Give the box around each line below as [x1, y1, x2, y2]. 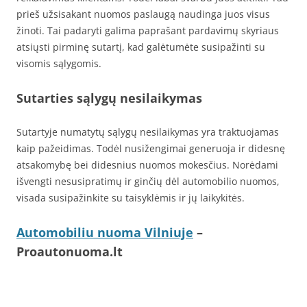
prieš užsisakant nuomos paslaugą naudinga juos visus [16, 8, 270, 21]
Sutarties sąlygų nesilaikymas [16, 90, 202, 107]
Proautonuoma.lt [16, 243, 123, 260]
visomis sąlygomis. [16, 57, 101, 71]
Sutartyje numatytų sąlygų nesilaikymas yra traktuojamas [16, 125, 279, 139]
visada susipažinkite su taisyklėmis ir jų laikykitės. [16, 191, 245, 205]
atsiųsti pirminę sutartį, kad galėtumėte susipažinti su [16, 40, 265, 54]
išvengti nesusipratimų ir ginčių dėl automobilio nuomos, [16, 175, 280, 188]
